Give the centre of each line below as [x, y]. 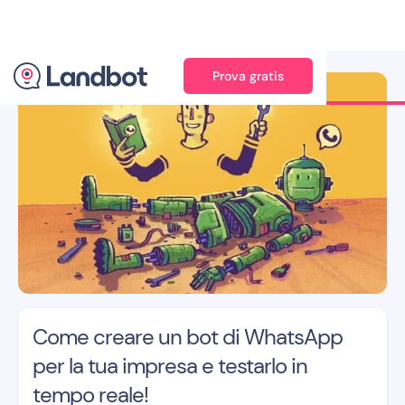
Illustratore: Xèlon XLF [202, 80]
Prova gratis [248, 76]
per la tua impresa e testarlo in [170, 365]
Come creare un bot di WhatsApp [188, 336]
